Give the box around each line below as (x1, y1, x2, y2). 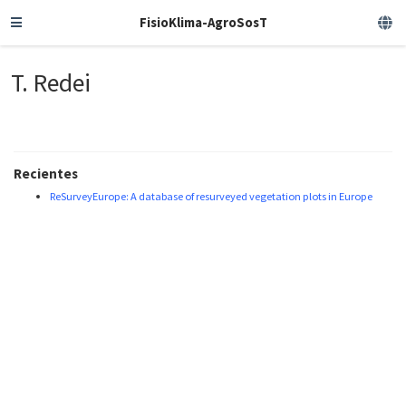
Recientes (14, 165, 78, 183)
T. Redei (11, 66, 92, 99)
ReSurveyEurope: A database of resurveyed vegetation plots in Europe (50, 189, 372, 204)
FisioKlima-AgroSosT (139, 14, 267, 31)
